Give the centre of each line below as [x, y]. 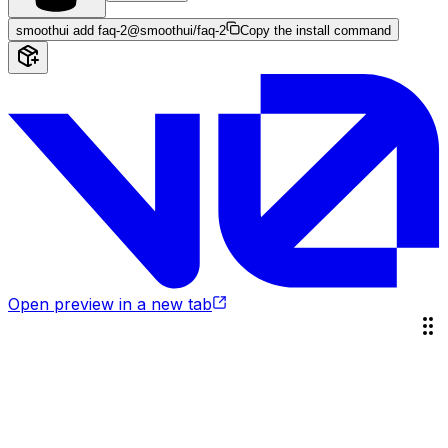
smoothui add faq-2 [71, 31]
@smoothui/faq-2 [176, 31]
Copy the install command [315, 31]
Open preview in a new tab [110, 304]
